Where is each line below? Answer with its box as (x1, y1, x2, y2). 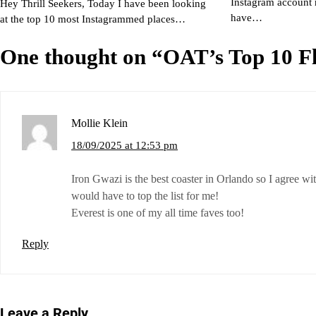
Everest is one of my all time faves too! (71, 206, 244, 219)
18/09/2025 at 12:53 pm (71, 139, 178, 151)
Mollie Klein (71, 116, 128, 129)
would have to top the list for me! (71, 189, 219, 202)
